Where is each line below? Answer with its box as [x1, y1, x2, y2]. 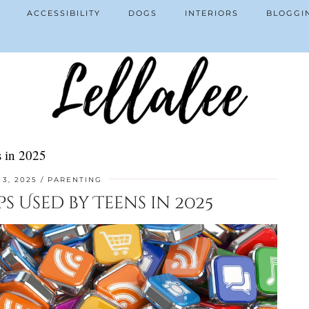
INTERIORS [185, 8, 239, 18]
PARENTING [47, 175, 102, 185]
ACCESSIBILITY [27, 8, 101, 18]
